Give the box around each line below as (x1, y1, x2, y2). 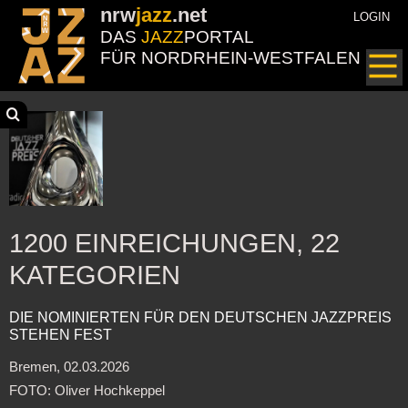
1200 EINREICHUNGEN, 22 (8, 228, 340, 259)
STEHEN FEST (8, 326, 112, 343)
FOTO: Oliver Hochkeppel (8, 383, 165, 399)
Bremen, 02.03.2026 (8, 360, 129, 375)
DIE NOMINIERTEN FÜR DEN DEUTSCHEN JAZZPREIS (8, 309, 392, 326)
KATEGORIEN (8, 260, 180, 291)
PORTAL (184, 27, 254, 46)
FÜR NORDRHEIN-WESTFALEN (100, 48, 361, 67)
